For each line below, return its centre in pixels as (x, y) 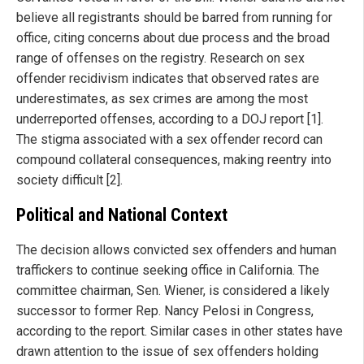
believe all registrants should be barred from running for (174, 18)
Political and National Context (122, 214)
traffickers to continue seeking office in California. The (168, 270)
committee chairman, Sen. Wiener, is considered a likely (173, 290)
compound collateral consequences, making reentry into (174, 160)
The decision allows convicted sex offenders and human (176, 249)
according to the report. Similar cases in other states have (180, 331)
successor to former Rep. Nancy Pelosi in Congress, (165, 310)
